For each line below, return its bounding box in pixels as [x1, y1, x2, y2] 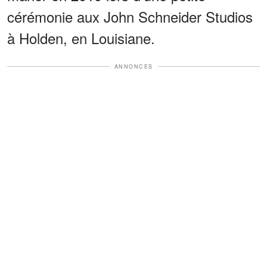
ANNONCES [114, 62, 153, 70]
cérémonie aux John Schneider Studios [7, 5, 253, 27]
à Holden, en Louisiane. [7, 27, 155, 48]
